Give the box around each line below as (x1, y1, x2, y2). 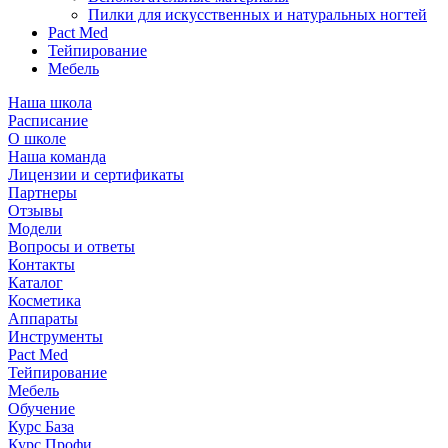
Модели (8, 219, 62, 237)
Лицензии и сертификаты (8, 165, 184, 183)
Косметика (8, 291, 81, 309)
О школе (8, 129, 66, 147)
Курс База (8, 417, 74, 435)
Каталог (8, 273, 63, 291)
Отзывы (8, 201, 63, 219)
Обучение (8, 399, 75, 417)
